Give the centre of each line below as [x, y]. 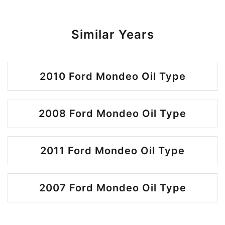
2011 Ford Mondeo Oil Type [113, 151]
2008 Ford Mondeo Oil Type [113, 114]
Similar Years [113, 34]
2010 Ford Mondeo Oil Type [113, 76]
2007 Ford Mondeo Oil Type [113, 188]
